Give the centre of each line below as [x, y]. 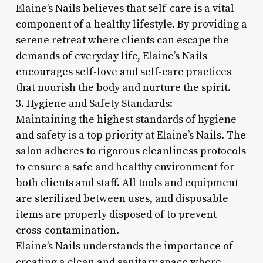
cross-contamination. [67, 230]
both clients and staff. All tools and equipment [127, 183]
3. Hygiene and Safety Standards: [94, 103]
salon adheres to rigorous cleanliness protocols [131, 151]
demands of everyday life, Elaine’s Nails [111, 56]
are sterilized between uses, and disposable [122, 198]
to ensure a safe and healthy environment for [125, 167]
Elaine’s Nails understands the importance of [124, 246]
